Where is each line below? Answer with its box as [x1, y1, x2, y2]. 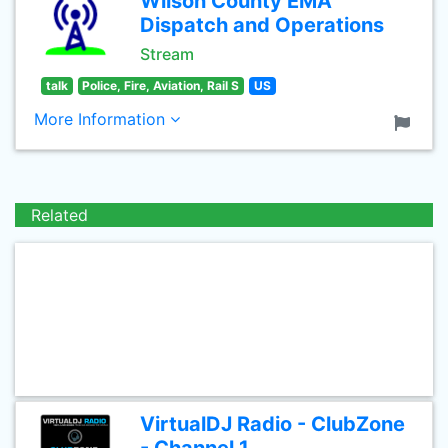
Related [31, 205, 88, 225]
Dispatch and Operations [140, 13, 384, 37]
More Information [34, 109, 170, 129]
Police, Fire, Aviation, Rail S [82, 78, 240, 93]
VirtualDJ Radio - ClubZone [140, 412, 405, 436]
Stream [140, 44, 194, 64]
